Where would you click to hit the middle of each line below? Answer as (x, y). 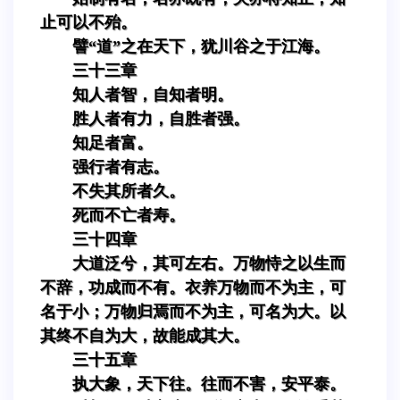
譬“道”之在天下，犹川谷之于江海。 (201, 46)
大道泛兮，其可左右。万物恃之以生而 (209, 263)
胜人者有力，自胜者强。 (161, 118)
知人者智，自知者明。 (153, 94)
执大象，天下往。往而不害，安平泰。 (209, 383)
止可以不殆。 (88, 22)
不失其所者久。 (129, 191)
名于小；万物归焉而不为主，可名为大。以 (193, 311)
